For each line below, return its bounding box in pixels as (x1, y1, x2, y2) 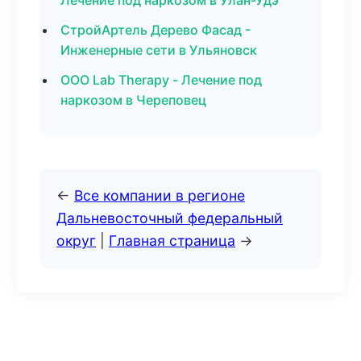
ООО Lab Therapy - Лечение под (60, 72, 262, 88)
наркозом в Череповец (60, 92, 206, 108)
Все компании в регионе (74, 187, 245, 204)
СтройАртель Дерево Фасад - (60, 22, 251, 38)
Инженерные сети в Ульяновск (60, 42, 257, 58)
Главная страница (109, 232, 235, 249)
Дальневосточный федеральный (56, 210, 283, 226)
